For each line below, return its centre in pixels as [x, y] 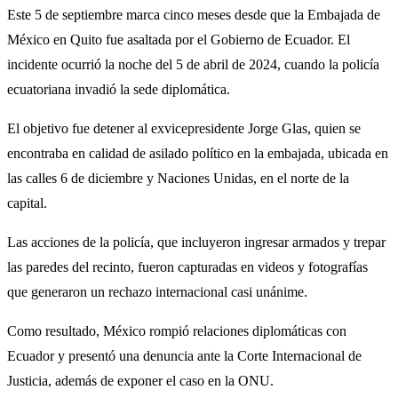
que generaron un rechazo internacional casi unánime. [157, 291]
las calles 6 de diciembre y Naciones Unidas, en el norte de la [178, 178]
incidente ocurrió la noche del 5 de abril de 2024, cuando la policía [193, 64]
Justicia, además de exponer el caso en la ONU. [140, 380]
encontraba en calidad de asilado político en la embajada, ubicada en [198, 153]
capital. [27, 203]
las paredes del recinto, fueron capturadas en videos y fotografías [187, 267]
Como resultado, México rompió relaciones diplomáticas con [177, 330]
